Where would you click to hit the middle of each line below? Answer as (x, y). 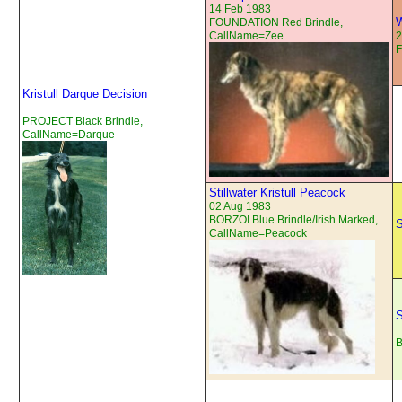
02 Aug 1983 (240, 207)
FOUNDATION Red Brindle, (276, 23)
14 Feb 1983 (240, 9)
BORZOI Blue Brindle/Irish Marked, (293, 220)
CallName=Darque (69, 135)
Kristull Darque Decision (85, 94)
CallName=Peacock (258, 234)
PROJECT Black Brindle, (83, 122)
